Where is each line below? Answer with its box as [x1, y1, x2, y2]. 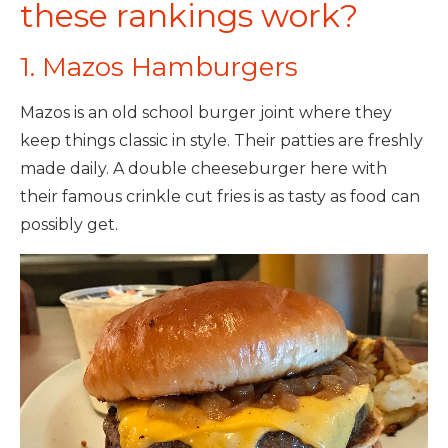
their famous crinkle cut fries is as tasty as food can [20, 187, 420, 206]
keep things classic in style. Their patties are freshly [20, 131, 423, 150]
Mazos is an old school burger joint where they [20, 103, 392, 122]
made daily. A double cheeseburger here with [20, 159, 387, 178]
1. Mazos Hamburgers [20, 51, 298, 83]
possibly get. [20, 215, 118, 234]
